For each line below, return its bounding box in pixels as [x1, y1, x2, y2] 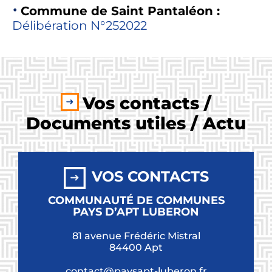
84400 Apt [109, 242, 163, 254]
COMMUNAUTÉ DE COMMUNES [47, 194, 225, 208]
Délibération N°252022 [12, 18, 147, 33]
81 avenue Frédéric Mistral [72, 230, 200, 242]
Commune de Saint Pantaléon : [20, 4, 220, 19]
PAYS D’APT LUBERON [73, 205, 199, 219]
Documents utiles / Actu [26, 113, 246, 134]
